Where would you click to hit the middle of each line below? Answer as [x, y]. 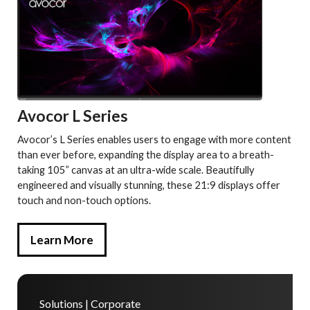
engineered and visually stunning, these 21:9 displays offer [149, 185]
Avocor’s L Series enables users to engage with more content [154, 139]
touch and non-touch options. [84, 200]
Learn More [62, 240]
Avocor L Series [73, 116]
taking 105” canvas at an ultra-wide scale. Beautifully [136, 170]
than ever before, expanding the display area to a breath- [146, 155]
